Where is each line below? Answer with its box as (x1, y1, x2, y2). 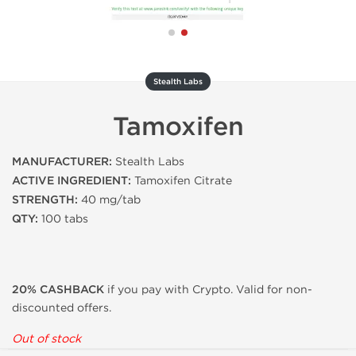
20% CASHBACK (12, 283, 104, 296)
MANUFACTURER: (12, 155, 112, 168)
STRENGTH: (12, 193, 78, 207)
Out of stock (12, 332, 81, 346)
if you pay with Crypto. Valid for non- (104, 283, 312, 296)
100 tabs (38, 212, 88, 226)
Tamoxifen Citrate (131, 174, 232, 188)
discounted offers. (12, 301, 111, 315)
